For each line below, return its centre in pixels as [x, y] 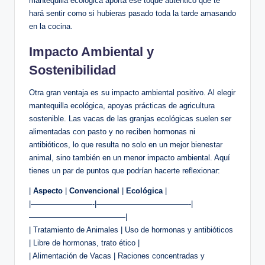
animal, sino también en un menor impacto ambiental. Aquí [130, 158]
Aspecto [48, 191]
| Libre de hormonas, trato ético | [84, 243]
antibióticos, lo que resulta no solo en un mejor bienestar [126, 145]
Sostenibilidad [72, 70]
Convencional [94, 191]
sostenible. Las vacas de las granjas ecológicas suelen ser [130, 119]
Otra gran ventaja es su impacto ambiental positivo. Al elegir [132, 93]
